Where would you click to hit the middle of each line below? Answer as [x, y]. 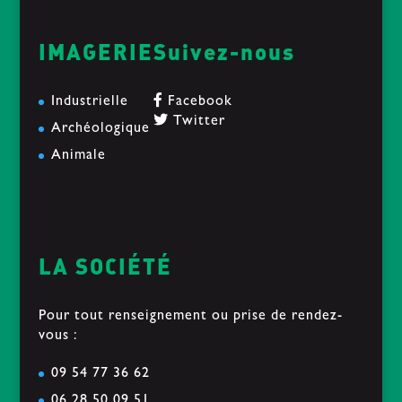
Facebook [197, 103]
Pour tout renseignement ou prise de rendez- [190, 317]
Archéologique [100, 130]
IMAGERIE [96, 52]
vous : [58, 337]
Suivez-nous [224, 52]
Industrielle [89, 103]
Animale [78, 157]
